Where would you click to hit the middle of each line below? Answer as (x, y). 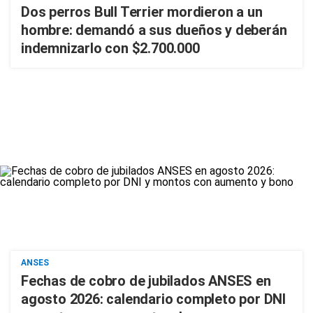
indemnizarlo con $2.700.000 (110, 48)
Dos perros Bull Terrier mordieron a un (142, 12)
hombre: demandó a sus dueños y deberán (154, 30)
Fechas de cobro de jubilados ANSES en (146, 281)
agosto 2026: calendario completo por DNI (153, 299)
